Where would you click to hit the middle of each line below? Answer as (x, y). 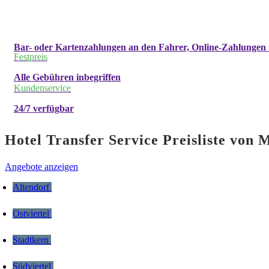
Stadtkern (32, 240)
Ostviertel (32, 213)
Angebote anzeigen (41, 166)
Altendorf (32, 187)
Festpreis (31, 57)
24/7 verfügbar (44, 109)
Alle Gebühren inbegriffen (67, 77)
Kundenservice (42, 88)
